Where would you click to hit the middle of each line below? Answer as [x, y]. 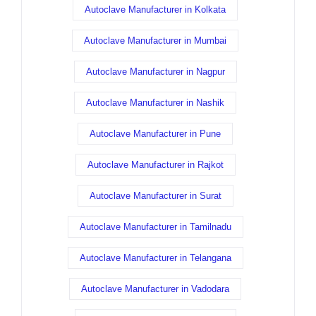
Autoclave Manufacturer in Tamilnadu [155, 227]
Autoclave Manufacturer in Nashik [155, 103]
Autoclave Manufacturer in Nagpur [155, 72]
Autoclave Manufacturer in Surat [155, 196]
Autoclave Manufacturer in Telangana [155, 258]
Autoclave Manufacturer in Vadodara [155, 289]
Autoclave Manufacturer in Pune [155, 134]
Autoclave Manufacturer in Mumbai [155, 41]
